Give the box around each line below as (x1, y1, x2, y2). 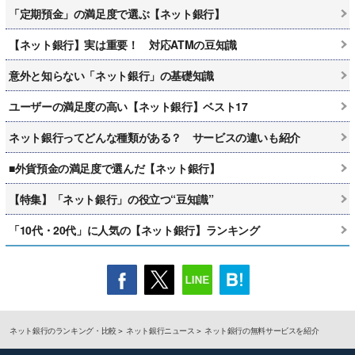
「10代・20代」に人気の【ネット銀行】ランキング (9, 221, 260, 238)
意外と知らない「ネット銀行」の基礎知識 (9, 67, 214, 83)
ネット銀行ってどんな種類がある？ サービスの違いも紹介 (9, 128, 300, 145)
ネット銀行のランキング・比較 (10, 324, 116, 336)
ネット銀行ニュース (126, 324, 195, 336)
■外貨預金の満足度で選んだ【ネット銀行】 (9, 159, 220, 176)
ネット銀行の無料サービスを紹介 (204, 324, 319, 336)
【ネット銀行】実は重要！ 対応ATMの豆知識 (9, 36, 237, 52)
